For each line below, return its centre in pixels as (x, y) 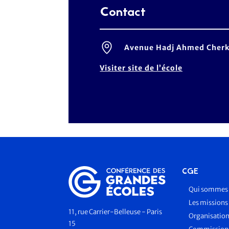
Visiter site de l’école (141, 68)
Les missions (208, 202)
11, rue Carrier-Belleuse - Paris (116, 212)
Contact (123, 13)
